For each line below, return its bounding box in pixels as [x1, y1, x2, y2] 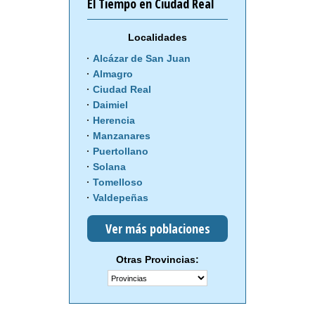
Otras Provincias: [116, 254, 199, 266]
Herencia [93, 115, 135, 127]
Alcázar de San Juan [93, 53, 191, 65]
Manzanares [93, 130, 150, 142]
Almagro [93, 68, 133, 80]
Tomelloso [93, 176, 143, 188]
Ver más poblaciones [105, 220, 210, 238]
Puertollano [93, 146, 148, 157]
